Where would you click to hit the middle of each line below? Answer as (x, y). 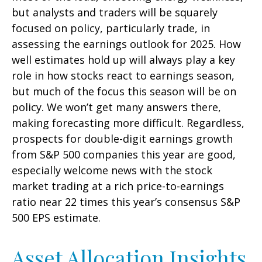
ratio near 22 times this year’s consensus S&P (126, 202)
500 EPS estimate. (56, 218)
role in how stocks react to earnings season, (123, 76)
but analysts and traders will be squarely (115, 13)
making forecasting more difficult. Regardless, (128, 123)
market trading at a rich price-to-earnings (118, 186)
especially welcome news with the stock (112, 170)
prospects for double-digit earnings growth (122, 139)
